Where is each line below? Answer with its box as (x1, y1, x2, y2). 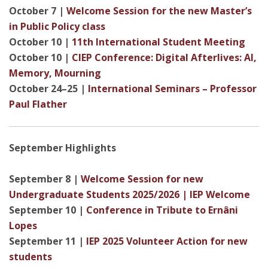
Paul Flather (9, 98, 67, 111)
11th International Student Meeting (72, 35, 245, 48)
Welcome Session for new (78, 172, 203, 185)
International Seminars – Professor (86, 82, 257, 95)
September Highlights (9, 141, 116, 154)
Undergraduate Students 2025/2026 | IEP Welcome (9, 188, 250, 201)
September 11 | (9, 234, 84, 248)
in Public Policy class (9, 20, 105, 33)
